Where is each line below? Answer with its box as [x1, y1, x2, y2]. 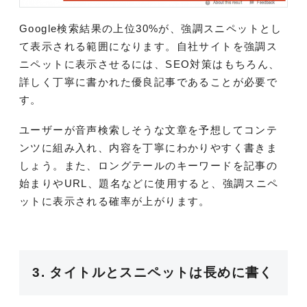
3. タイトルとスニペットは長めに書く [32, 265, 273, 280]
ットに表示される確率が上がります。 [19, 195, 210, 207]
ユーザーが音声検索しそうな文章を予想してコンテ [19, 123, 278, 136]
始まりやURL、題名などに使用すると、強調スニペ [19, 177, 279, 189]
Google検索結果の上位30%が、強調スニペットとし [19, 22, 282, 34]
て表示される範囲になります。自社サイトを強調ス [19, 40, 278, 52]
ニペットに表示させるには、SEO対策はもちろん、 [19, 58, 280, 70]
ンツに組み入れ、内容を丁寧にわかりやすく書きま [19, 141, 278, 153]
